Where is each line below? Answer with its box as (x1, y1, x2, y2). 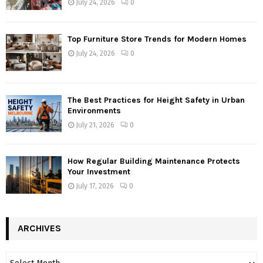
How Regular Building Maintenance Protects (68, 156, 240, 167)
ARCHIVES (18, 222, 61, 234)
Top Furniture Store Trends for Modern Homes (68, 33, 247, 44)
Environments (68, 106, 121, 116)
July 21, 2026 (76, 121, 114, 130)
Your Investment (68, 167, 130, 177)
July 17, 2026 (76, 182, 114, 191)
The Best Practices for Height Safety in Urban (68, 95, 245, 106)
